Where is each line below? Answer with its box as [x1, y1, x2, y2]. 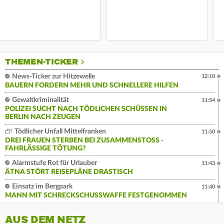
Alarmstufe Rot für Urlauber [10, 159, 97, 166]
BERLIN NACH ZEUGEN [5, 113, 80, 120]
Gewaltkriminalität [10, 96, 69, 103]
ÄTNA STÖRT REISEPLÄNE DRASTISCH [5, 168, 133, 175]
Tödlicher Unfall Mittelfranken [13, 128, 106, 135]
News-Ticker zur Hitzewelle [10, 73, 95, 80]
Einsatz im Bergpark [10, 183, 72, 190]
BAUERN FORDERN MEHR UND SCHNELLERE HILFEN [5, 82, 178, 89]
